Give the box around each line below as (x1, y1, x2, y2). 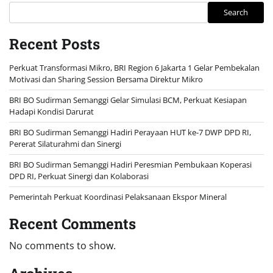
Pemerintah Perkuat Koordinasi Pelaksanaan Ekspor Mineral (9, 191, 227, 202)
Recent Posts (9, 34, 100, 54)
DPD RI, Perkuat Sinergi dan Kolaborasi (9, 170, 149, 182)
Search (224, 7, 248, 18)
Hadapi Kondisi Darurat (9, 105, 94, 117)
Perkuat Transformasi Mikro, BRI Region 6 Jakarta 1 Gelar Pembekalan (9, 62, 260, 73)
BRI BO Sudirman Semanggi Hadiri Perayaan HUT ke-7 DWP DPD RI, (9, 126, 251, 138)
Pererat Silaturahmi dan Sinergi (9, 138, 121, 149)
